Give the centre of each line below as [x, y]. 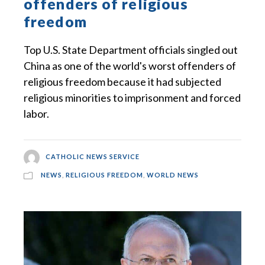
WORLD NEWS [173, 174]
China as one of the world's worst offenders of [130, 66]
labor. [36, 114]
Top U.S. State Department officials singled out [131, 50]
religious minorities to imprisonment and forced [132, 98]
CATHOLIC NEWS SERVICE [92, 157]
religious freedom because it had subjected [122, 82]
